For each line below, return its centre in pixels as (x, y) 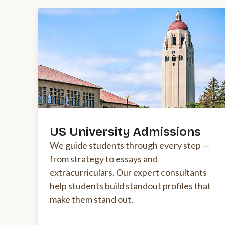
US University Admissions (125, 132)
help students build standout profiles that (130, 186)
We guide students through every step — (130, 145)
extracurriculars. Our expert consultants (128, 173)
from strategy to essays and (104, 159)
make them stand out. (91, 200)
